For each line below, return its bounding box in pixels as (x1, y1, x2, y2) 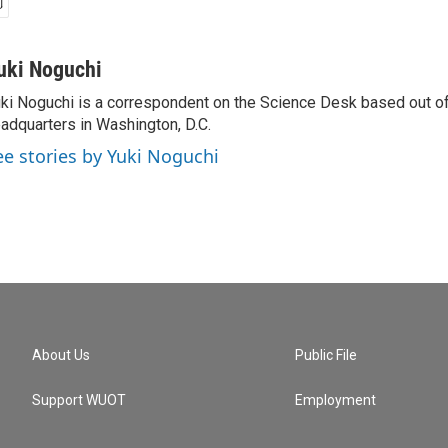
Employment (295, 392, 377, 408)
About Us (32, 347, 90, 363)
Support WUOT (32, 392, 126, 408)
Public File (295, 347, 358, 363)
